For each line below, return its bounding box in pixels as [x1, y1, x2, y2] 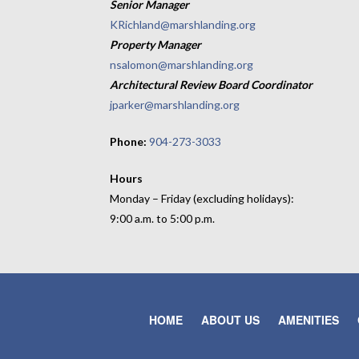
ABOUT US [201, 312, 260, 329]
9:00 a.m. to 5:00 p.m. [110, 212, 216, 226]
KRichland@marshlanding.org [110, 18, 256, 32]
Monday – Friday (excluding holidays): [110, 192, 295, 206]
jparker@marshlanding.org [110, 98, 240, 112]
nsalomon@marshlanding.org [110, 58, 254, 72]
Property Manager [110, 38, 202, 52]
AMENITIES [278, 312, 339, 329]
